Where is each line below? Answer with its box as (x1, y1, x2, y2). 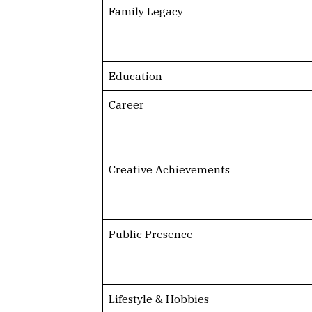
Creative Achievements (108, 162, 230, 176)
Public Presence (108, 226, 193, 241)
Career (108, 97, 144, 111)
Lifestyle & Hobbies (108, 291, 209, 306)
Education (108, 68, 162, 83)
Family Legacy (108, 3, 183, 18)
